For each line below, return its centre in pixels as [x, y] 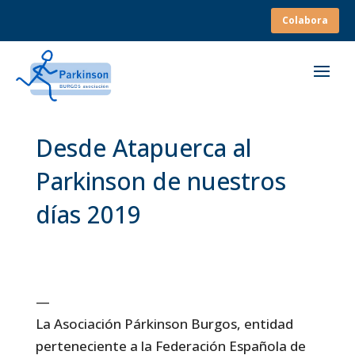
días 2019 [88, 214]
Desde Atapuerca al [143, 147]
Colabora [305, 20]
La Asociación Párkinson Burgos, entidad [164, 323]
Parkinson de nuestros [160, 181]
